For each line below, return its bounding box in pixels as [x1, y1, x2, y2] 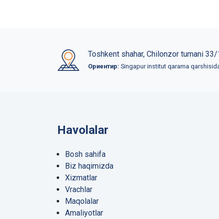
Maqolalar [65, 197, 99, 206]
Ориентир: [88, 63, 119, 70]
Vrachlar [65, 185, 92, 195]
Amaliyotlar [65, 208, 103, 218]
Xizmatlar [65, 173, 97, 183]
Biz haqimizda [65, 161, 113, 171]
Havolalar [57, 123, 109, 137]
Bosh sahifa [65, 150, 106, 159]
